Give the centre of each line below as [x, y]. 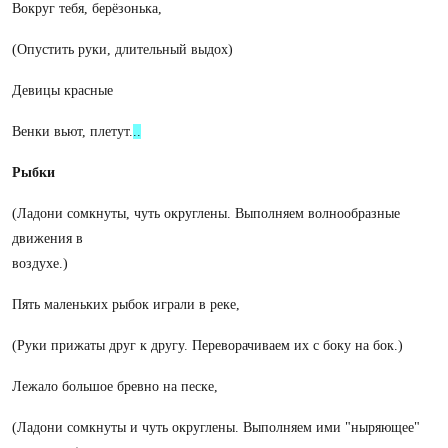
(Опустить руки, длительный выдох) [122, 49]
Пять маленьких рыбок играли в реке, [126, 304]
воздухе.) [40, 263]
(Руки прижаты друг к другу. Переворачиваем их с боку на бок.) [207, 345]
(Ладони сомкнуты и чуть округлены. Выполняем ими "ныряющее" [216, 427]
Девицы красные [62, 90]
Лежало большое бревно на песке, [115, 386]
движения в [47, 238]
